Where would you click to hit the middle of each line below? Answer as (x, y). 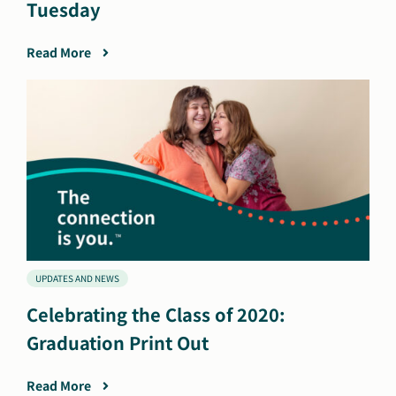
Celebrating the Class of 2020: (156, 315)
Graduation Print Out (118, 343)
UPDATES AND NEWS (77, 278)
